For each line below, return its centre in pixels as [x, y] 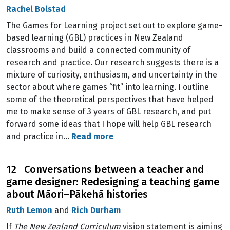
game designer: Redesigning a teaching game [113, 182]
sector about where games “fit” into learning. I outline [108, 87]
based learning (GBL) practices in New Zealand [95, 38]
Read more [92, 136]
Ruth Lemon [29, 210]
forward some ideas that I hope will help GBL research [109, 124]
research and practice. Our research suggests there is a [112, 62]
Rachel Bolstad [36, 9]
